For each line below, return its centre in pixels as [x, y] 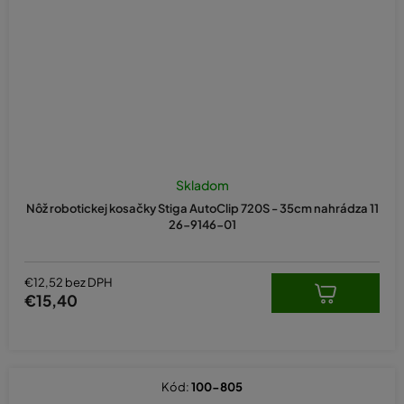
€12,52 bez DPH [69, 282]
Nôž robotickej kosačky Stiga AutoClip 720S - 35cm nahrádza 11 [202, 208]
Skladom [202, 184]
